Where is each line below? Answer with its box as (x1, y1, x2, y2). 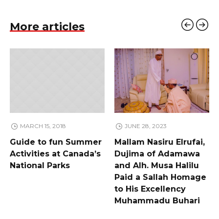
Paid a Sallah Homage (114, 173, 206, 182)
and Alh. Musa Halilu (114, 161, 199, 171)
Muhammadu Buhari (114, 196, 200, 206)
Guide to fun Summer (10, 137, 102, 147)
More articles (10, 20, 85, 34)
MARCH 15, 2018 (20, 122, 66, 130)
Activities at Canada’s (10, 149, 101, 159)
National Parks (10, 161, 70, 171)
